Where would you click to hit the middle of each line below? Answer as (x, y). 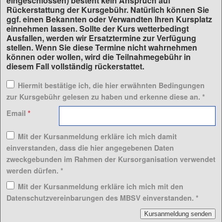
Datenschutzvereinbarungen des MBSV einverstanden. (101, 197)
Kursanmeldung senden (178, 214)
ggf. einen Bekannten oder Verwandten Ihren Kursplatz (109, 19)
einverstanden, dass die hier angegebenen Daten (90, 147)
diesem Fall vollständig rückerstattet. (75, 66)
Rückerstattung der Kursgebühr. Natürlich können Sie (108, 9)
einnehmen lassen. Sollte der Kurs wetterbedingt (98, 28)
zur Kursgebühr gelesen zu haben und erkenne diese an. (104, 96)
